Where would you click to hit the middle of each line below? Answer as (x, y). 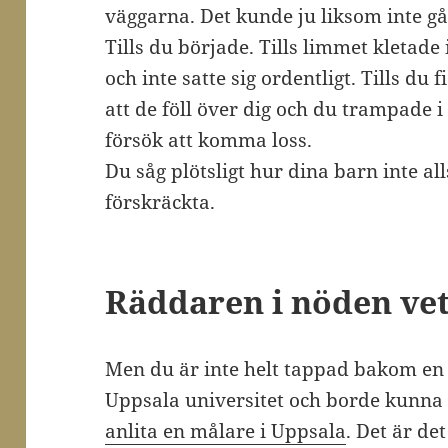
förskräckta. (160, 202)
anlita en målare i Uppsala (226, 431)
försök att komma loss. (209, 140)
